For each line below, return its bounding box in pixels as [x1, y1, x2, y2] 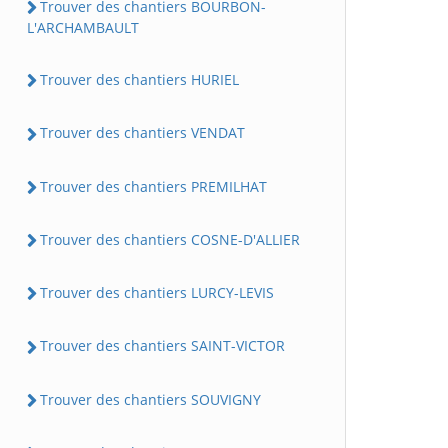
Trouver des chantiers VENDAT [40, 123, 245, 143]
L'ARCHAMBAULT [27, 18, 139, 38]
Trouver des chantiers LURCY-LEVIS [40, 283, 274, 303]
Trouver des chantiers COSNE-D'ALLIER [40, 229, 300, 249]
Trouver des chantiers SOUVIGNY [40, 389, 261, 409]
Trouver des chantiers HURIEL [40, 70, 239, 90]
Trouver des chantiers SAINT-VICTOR [40, 336, 285, 356]
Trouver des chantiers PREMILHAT [40, 176, 267, 196]
